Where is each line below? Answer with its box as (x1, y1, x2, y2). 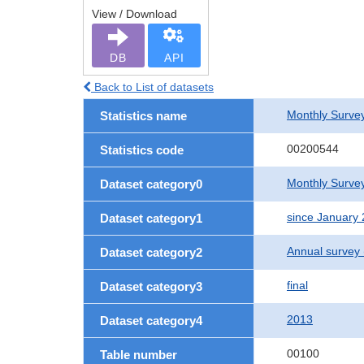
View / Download (92, 7, 177, 20)
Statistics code (100, 143, 184, 157)
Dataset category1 (100, 211, 202, 225)
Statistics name (100, 109, 187, 123)
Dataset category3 (100, 279, 202, 293)
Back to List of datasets (91, 80, 214, 93)
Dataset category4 (100, 314, 202, 327)
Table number (100, 348, 177, 362)
